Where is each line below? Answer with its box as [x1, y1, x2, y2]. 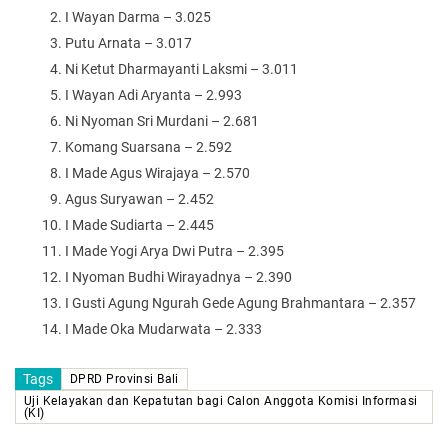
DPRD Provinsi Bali [70, 371, 179, 386]
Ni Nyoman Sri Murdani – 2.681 [65, 112, 259, 129]
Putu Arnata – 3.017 [65, 34, 192, 51]
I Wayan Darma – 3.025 [65, 8, 211, 25]
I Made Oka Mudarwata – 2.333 [65, 320, 262, 337]
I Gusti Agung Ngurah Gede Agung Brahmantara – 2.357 [65, 294, 416, 311]
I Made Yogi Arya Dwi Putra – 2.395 [65, 242, 284, 259]
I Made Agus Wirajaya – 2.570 [65, 164, 250, 181]
